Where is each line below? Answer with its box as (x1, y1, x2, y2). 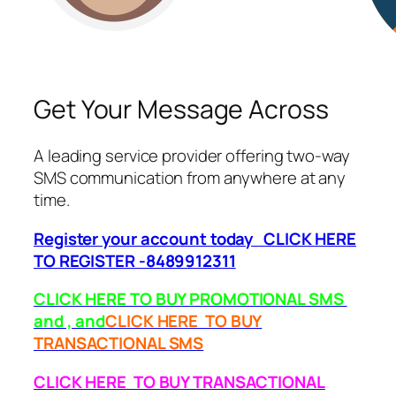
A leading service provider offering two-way (34, 144, 350, 168)
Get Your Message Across (34, 92, 329, 127)
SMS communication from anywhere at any (34, 166, 346, 190)
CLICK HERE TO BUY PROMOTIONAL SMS (34, 287, 347, 311)
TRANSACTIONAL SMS (34, 331, 204, 355)
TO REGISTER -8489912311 (34, 248, 236, 272)
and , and (34, 309, 106, 333)
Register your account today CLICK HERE (34, 226, 356, 250)
